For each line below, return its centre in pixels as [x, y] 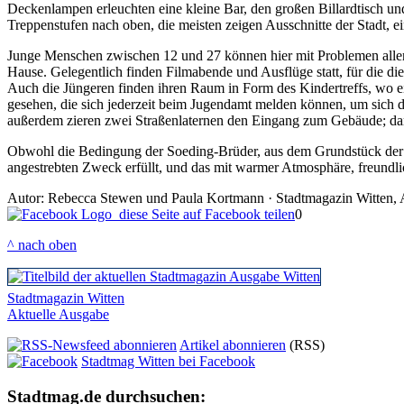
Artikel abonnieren [233, 345]
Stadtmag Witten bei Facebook [168, 362]
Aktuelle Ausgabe [58, 315]
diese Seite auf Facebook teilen [203, 215]
